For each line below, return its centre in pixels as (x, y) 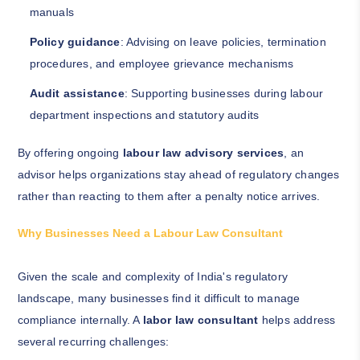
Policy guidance (75, 42)
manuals (51, 12)
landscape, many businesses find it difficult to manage (159, 299)
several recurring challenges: (93, 342)
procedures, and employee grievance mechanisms (162, 64)
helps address (297, 320)
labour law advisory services (203, 153)
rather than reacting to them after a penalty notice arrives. (169, 196)
